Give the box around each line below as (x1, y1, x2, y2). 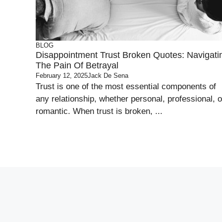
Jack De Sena (88, 72, 128, 79)
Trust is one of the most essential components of (36, 82, 216, 91)
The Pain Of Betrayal (36, 60, 118, 70)
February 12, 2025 (36, 72, 88, 79)
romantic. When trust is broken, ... (36, 107, 163, 116)
